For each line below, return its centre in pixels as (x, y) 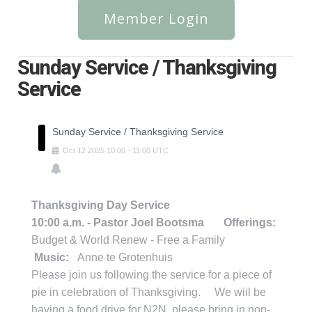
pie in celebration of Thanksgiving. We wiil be (149, 292)
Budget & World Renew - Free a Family (143, 240)
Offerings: (250, 222)
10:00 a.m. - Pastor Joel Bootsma (127, 222)
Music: (52, 257)
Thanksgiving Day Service (102, 205)
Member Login (156, 18)
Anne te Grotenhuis (121, 257)
